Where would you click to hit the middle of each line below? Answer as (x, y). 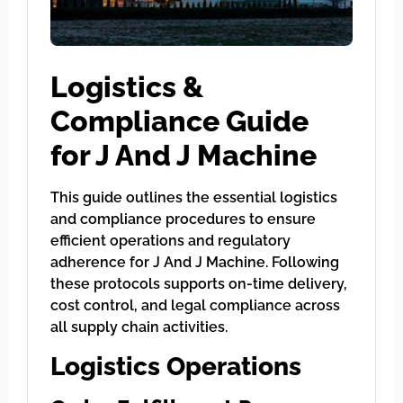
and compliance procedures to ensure (183, 219)
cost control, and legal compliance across (195, 306)
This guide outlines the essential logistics (194, 198)
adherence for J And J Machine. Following (195, 263)
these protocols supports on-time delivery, (199, 284)
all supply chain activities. (139, 327)
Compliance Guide (179, 121)
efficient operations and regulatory (170, 241)
